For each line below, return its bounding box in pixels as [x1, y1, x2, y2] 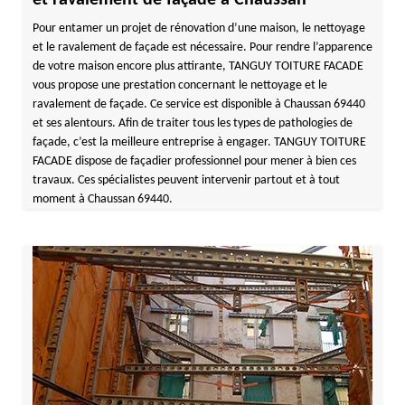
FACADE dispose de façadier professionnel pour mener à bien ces [32, 155, 356, 168]
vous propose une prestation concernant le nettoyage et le [32, 79, 327, 92]
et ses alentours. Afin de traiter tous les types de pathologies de [32, 117, 353, 130]
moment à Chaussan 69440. [32, 193, 173, 206]
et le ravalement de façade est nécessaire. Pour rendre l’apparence [32, 41, 372, 54]
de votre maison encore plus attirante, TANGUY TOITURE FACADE [32, 60, 363, 73]
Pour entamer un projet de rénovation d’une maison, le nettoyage [32, 22, 365, 35]
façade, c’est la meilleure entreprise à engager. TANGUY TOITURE [32, 136, 366, 149]
